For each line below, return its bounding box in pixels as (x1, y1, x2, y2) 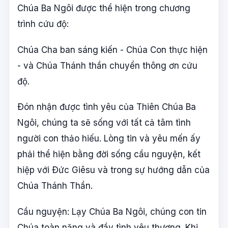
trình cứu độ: (17, 19, 69, 30)
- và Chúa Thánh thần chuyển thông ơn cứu (17, 60, 197, 71)
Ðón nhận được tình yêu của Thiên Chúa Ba (17, 102, 196, 112)
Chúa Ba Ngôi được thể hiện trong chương (17, 3, 190, 14)
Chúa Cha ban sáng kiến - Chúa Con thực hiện (17, 44, 208, 55)
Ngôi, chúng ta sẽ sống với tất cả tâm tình (17, 118, 191, 128)
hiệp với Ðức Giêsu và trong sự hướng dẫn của (17, 165, 210, 176)
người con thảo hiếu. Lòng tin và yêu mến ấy (17, 133, 201, 144)
